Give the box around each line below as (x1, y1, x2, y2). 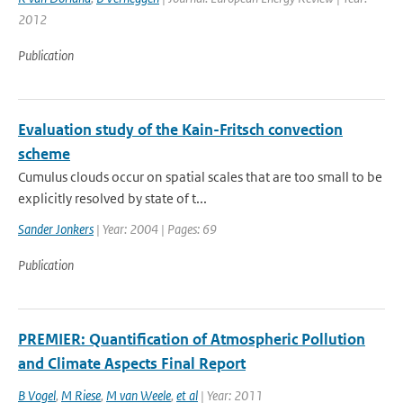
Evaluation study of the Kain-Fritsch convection (18, 120, 343, 139)
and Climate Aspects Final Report (18, 354, 246, 373)
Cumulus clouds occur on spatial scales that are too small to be (18, 168, 382, 185)
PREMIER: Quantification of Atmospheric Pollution (18, 329, 365, 349)
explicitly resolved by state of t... (18, 190, 207, 207)
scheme (18, 144, 70, 164)
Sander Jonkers (18, 220, 94, 237)
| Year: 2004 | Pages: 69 (94, 220, 217, 237)
